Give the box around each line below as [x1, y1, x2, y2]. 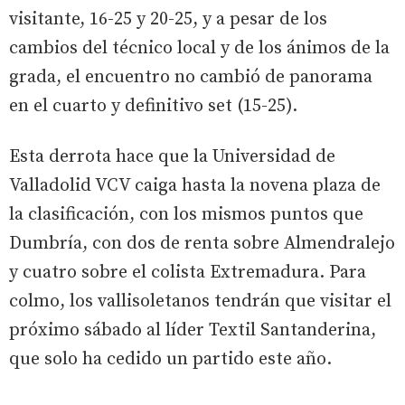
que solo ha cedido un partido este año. [9, 348, 332, 372]
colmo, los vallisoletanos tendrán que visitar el [9, 290, 391, 314]
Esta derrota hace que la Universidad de [9, 146, 335, 169]
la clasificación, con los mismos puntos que [9, 203, 363, 227]
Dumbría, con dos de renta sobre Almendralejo [9, 232, 395, 256]
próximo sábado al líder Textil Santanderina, [9, 319, 376, 343]
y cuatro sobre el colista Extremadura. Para [9, 261, 366, 285]
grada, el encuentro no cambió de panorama [9, 66, 372, 89]
